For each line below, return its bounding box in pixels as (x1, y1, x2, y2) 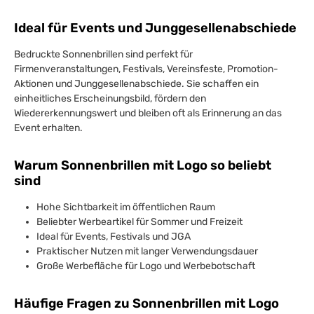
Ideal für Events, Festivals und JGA (36, 231, 191, 243)
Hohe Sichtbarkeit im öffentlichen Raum (36, 201, 215, 213)
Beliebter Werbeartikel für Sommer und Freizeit (36, 216, 243, 228)
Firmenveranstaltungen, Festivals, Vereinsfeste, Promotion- (14, 63, 278, 75)
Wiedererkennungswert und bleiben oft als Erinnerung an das (14, 107, 282, 119)
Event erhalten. (14, 122, 83, 134)
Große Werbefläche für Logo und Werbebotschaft (36, 260, 255, 272)
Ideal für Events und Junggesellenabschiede (14, 20, 296, 36)
